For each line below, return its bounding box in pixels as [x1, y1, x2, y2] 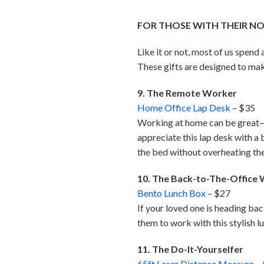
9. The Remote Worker [137, 87, 237, 99]
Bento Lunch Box [137, 187, 206, 199]
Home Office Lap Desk [137, 102, 231, 114]
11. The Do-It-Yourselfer [137, 243, 244, 255]
